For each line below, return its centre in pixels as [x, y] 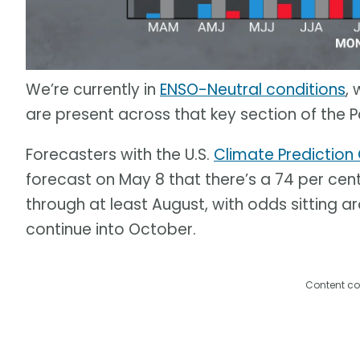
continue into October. [111, 230]
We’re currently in [93, 90]
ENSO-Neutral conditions [253, 90]
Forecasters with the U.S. [120, 155]
